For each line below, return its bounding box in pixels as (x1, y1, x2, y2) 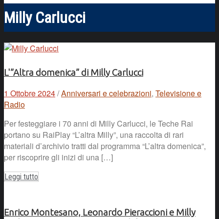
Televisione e (155, 88, 201, 99)
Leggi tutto (4, 172, 38, 182)
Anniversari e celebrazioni (61, 88, 152, 99)
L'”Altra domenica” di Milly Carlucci (4, 67, 143, 78)
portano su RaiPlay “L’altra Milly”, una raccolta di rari (4, 129, 184, 141)
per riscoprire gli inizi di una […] (4, 152, 113, 163)
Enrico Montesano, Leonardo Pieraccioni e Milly (4, 207, 196, 218)
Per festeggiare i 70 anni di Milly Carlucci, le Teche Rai (4, 118, 193, 130)
